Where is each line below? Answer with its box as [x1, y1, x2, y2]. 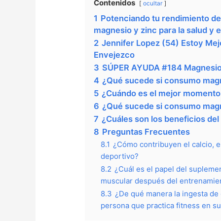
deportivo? [101, 151, 139, 161]
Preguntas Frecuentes [102, 127, 190, 137]
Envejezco [94, 50, 135, 60]
